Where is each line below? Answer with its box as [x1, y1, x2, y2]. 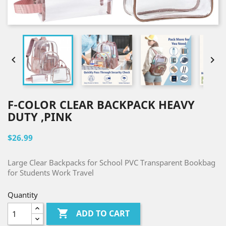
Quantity [8, 190, 38, 200]
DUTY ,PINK [8, 109, 72, 124]
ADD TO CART [76, 208, 130, 219]
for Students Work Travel [8, 167, 94, 178]
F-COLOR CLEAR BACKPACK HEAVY [8, 97, 195, 112]
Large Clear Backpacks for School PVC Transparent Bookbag [8, 157, 215, 167]
